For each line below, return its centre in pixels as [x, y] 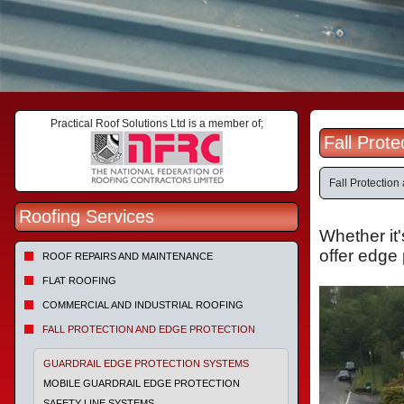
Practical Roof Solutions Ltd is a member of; [156, 124]
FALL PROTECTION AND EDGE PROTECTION [149, 329]
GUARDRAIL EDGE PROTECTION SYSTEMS [146, 363]
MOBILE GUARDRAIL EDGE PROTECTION [142, 383]
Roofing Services [87, 216]
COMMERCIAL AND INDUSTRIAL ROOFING [143, 305]
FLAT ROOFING [79, 280]
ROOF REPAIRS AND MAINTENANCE [128, 256]
